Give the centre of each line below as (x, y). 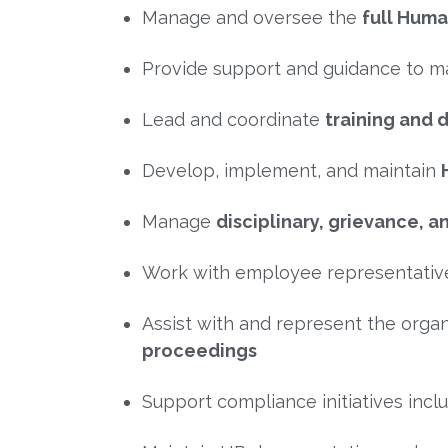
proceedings (199, 350)
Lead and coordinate (233, 119)
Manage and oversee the (252, 17)
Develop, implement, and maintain (291, 170)
